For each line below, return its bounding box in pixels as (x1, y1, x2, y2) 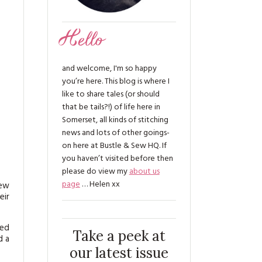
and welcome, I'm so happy (61, 62, 157, 75)
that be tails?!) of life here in (61, 101, 160, 114)
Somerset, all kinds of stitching (61, 113, 168, 127)
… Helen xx (80, 178, 120, 191)
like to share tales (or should (61, 88, 160, 101)
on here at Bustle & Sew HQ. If (61, 139, 167, 153)
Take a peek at (72, 227, 166, 245)
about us (129, 165, 160, 178)
